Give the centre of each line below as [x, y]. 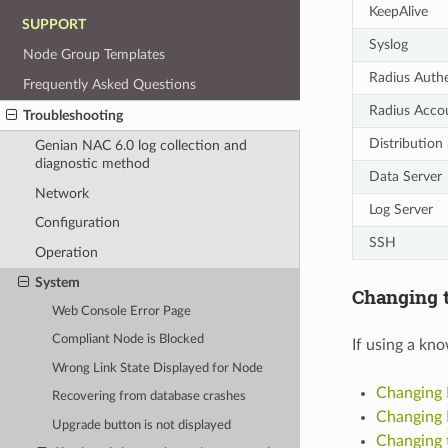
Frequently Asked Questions [110, 84]
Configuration [77, 223]
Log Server [400, 209]
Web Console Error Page [122, 311]
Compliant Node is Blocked [128, 340]
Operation [66, 253]
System [57, 282]
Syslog [388, 44]
